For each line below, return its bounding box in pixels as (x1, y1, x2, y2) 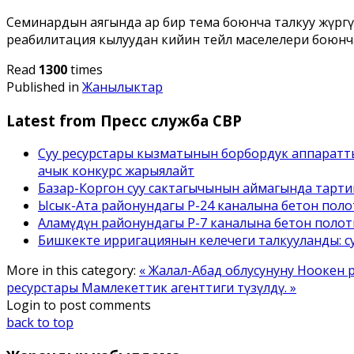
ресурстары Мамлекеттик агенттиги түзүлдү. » (6, 279, 296, 297)
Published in (6, 77, 79, 96)
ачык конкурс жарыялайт (38, 162, 194, 180)
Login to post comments (6, 296, 151, 314)
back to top (6, 314, 73, 332)
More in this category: (6, 262, 136, 280)
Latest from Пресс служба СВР (6, 110, 242, 130)
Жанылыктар (82, 77, 163, 96)
